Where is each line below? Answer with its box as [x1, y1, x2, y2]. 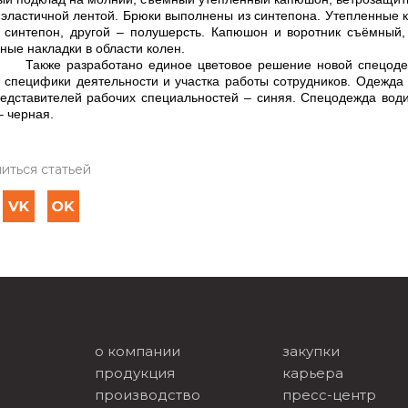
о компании [95, 342, 180, 360]
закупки [282, 342, 340, 360]
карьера [282, 364, 343, 382]
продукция [95, 364, 175, 382]
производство [95, 386, 200, 403]
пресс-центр [282, 386, 376, 403]
